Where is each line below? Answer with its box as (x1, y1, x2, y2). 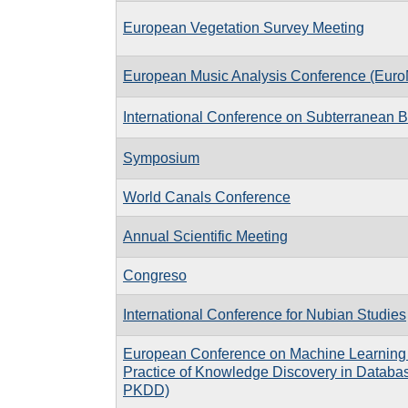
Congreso (123, 267, 187, 283)
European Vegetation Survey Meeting (123, 19, 364, 36)
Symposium (123, 149, 199, 166)
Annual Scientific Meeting (123, 228, 288, 244)
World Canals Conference (123, 189, 291, 205)
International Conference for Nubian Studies (123, 306, 406, 322)
